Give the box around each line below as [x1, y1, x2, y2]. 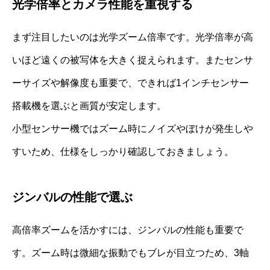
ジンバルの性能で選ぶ [12, 190, 133, 204]
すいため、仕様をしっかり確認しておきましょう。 [12, 146, 234, 157]
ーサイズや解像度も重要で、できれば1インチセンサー [12, 77, 249, 88]
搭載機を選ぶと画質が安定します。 [12, 100, 166, 111]
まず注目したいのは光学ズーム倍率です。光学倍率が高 [12, 31, 253, 42]
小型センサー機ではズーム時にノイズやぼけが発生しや [12, 123, 253, 134]
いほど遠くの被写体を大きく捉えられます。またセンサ [12, 54, 253, 65]
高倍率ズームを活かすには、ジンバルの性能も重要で [12, 224, 243, 235]
